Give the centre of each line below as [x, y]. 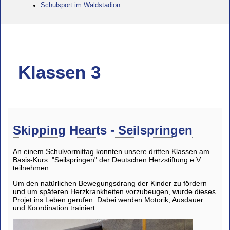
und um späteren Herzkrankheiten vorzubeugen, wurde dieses [114, 192]
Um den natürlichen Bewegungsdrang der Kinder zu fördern [110, 184]
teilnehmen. [32, 168]
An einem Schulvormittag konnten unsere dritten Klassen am [111, 152]
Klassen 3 [59, 72]
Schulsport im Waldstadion [80, 5]
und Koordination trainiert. [55, 208]
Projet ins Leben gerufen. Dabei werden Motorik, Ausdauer [108, 200]
